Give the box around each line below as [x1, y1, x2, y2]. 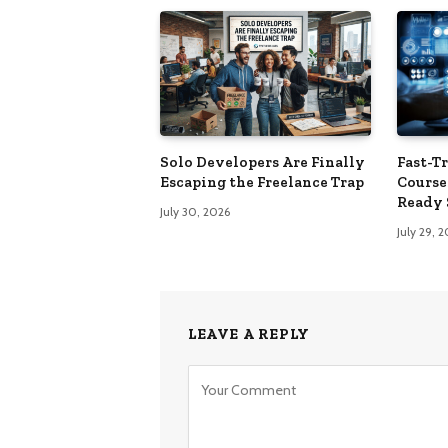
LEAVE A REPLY [188, 325, 310, 344]
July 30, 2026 [160, 204, 230, 220]
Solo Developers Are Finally [160, 153, 365, 172]
